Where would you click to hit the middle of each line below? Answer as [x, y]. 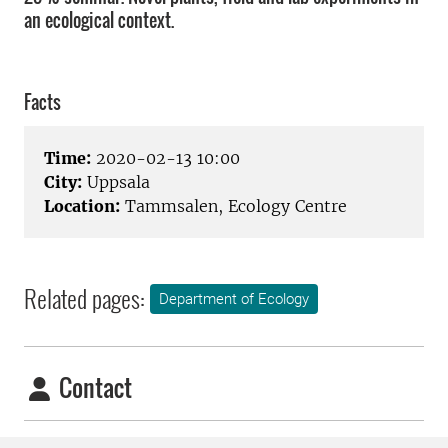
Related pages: [84, 298]
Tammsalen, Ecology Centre [233, 206]
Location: [82, 206]
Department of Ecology [234, 299]
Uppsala [116, 182]
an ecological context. [99, 20]
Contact [93, 387]
